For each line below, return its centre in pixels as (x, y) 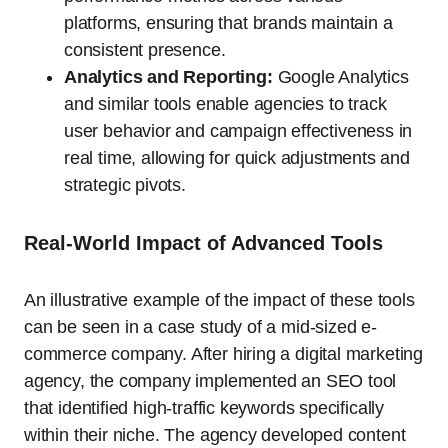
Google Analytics (340, 77)
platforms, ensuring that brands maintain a (228, 23)
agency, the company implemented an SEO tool (210, 381)
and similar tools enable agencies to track (225, 104)
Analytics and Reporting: (168, 77)
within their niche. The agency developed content (215, 435)
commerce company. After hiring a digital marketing (224, 354)
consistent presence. (145, 50)
